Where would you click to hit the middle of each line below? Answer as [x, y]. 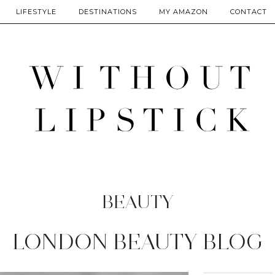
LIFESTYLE [36, 12]
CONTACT [249, 12]
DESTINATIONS [108, 12]
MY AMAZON [184, 12]
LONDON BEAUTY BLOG [137, 242]
